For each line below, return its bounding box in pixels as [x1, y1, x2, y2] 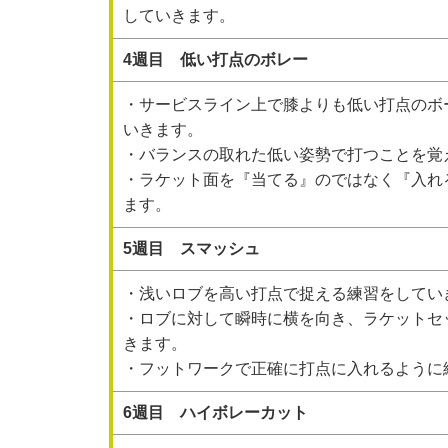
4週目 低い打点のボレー [123, 51, 308, 68]
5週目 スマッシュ [123, 240, 260, 257]
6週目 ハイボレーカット [123, 404, 308, 421]
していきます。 [123, 7, 235, 24]
